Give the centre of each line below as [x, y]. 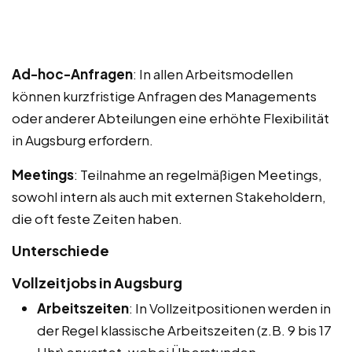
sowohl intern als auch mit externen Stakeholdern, [169, 196]
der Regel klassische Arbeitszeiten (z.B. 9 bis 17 [184, 330]
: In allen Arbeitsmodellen [213, 73]
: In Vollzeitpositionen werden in [230, 308]
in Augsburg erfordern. [82, 139]
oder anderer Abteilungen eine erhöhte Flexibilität [170, 117]
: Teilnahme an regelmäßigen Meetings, [198, 174]
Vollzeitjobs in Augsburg [97, 282]
